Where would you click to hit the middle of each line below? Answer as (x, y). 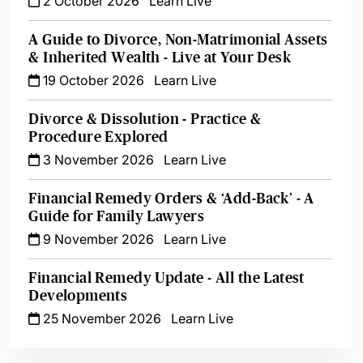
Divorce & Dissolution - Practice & (145, 119)
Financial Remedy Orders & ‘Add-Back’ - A (171, 199)
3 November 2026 (97, 160)
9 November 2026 (97, 239)
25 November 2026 (101, 318)
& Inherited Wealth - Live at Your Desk (160, 58)
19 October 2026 (92, 80)
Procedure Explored (98, 137)
